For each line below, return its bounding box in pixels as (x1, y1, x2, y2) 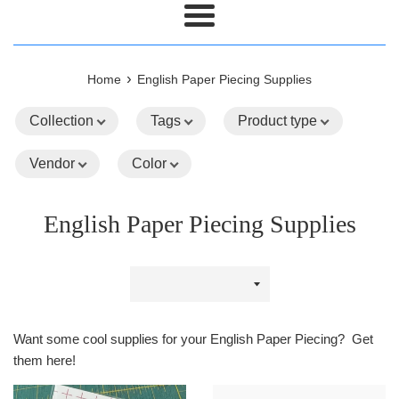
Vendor (29, 156, 75, 172)
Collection (29, 113, 94, 129)
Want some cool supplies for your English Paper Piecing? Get (13, 331, 373, 347)
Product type (238, 113, 318, 129)
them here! (13, 353, 76, 369)
